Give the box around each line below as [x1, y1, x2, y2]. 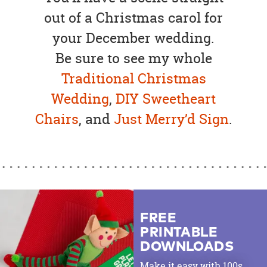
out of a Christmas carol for [44, 8, 223, 27]
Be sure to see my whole [55, 48, 212, 67]
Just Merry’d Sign [113, 109, 229, 128]
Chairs [35, 109, 79, 128]
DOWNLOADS [140, 240, 234, 254]
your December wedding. [52, 28, 215, 47]
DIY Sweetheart [116, 89, 216, 108]
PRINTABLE [140, 226, 218, 240]
